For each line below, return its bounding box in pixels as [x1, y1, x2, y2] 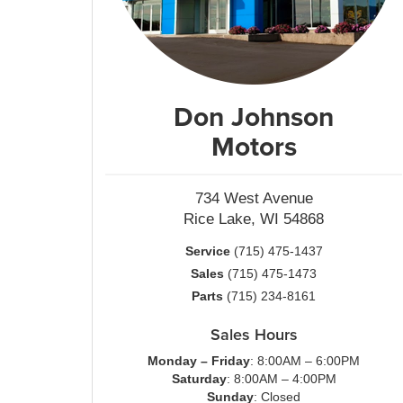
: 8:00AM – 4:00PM [226, 372, 336, 386]
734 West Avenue [194, 190, 313, 207]
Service [184, 244, 230, 258]
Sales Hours [210, 323, 298, 345]
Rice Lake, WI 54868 [184, 210, 324, 228]
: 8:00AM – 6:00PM [250, 354, 360, 368]
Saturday [171, 372, 227, 386]
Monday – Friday [148, 354, 250, 368]
